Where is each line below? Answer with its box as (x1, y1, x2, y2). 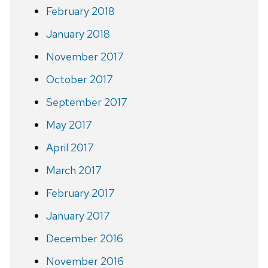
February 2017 (45, 185, 115, 200)
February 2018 (45, 4, 115, 18)
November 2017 (45, 49, 124, 63)
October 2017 (45, 72, 113, 86)
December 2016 (45, 231, 123, 245)
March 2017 (45, 163, 102, 177)
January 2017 (45, 208, 110, 223)
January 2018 (45, 26, 110, 41)
